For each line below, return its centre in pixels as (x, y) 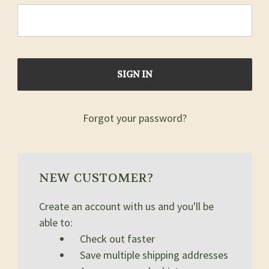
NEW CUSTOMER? (96, 178)
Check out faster (117, 239)
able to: (56, 222)
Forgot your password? (134, 118)
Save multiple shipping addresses (154, 255)
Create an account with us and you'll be (126, 206)
